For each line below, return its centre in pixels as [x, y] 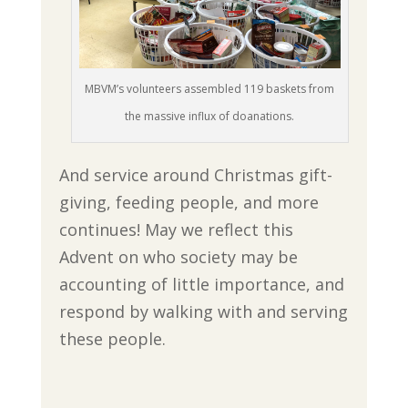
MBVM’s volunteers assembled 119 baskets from [210, 89]
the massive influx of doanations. [210, 117]
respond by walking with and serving [203, 312]
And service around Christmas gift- [195, 175]
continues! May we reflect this [176, 230]
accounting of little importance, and [201, 285]
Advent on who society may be [178, 257]
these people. [112, 339]
